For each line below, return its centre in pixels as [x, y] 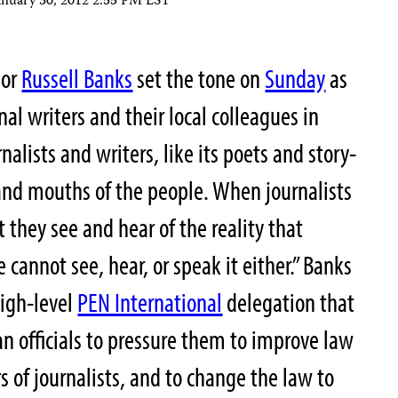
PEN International [150, 302]
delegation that [289, 302]
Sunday [295, 79]
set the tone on [199, 79]
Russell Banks [77, 79]
